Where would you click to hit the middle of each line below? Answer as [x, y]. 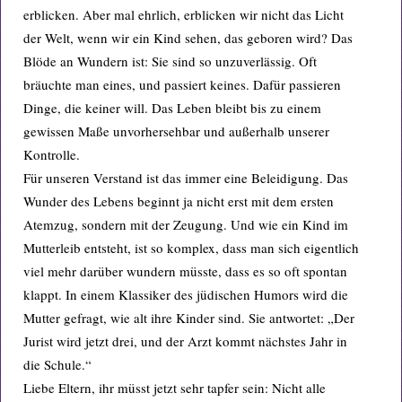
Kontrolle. [52, 154]
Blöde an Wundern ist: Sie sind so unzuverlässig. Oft [170, 61]
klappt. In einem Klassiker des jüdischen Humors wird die [186, 294]
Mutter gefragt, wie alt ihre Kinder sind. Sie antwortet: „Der [189, 318]
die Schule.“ [57, 364]
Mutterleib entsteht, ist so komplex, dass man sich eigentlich [191, 248]
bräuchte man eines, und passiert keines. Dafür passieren [182, 84]
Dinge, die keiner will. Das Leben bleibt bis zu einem [172, 108]
